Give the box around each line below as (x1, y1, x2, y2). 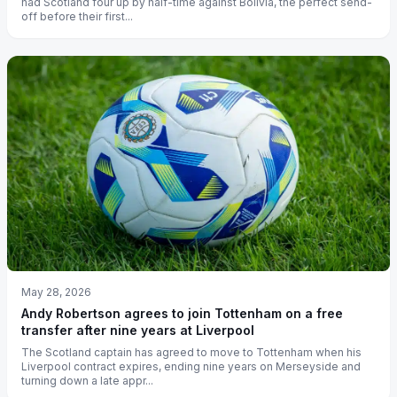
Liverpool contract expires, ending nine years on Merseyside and (21, 360, 361, 374)
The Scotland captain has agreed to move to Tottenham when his (21, 346, 362, 360)
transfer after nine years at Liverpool (21, 323, 254, 339)
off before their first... (21, 9, 133, 23)
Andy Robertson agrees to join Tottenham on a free (21, 306, 343, 322)
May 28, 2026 (21, 285, 91, 300)
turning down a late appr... (21, 374, 153, 388)
